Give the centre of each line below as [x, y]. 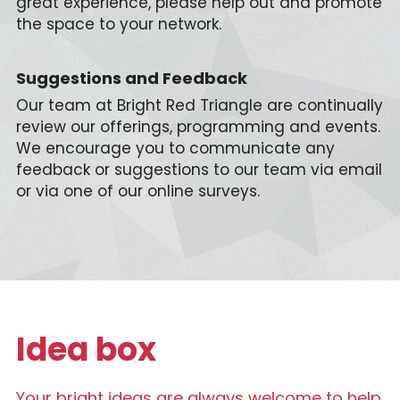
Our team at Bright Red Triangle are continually [199, 105]
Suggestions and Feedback [131, 78]
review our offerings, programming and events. [198, 126]
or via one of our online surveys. [137, 191]
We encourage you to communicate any [175, 148]
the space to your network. [118, 24]
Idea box [86, 349]
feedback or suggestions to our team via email [199, 169]
